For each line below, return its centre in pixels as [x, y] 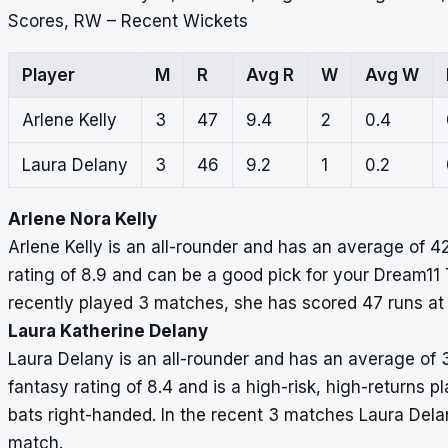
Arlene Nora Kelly [82, 218]
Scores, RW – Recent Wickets [128, 20]
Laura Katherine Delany [108, 330]
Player [48, 74]
